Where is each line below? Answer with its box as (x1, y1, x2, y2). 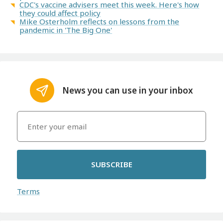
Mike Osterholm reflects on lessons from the (19, 16, 180, 26)
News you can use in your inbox (62, 85, 194, 97)
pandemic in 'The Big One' (19, 24, 112, 35)
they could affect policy (19, 7, 101, 18)
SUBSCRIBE (91, 159, 132, 170)
